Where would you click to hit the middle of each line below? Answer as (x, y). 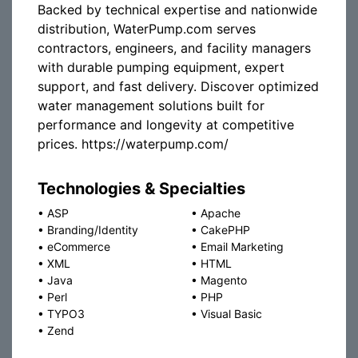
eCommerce (79, 247)
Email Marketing (242, 247)
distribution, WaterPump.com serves (147, 29)
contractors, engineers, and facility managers (174, 48)
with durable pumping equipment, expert (161, 67)
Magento (224, 280)
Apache (221, 213)
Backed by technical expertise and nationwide (177, 10)
